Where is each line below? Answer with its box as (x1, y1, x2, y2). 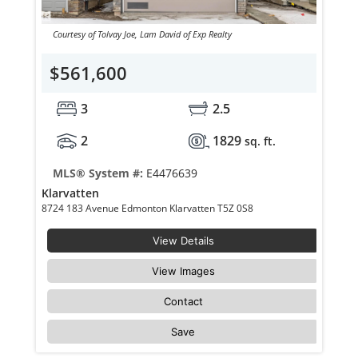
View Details (152, 233, 214, 247)
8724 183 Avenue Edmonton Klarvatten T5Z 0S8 (217, 201, 257, 215)
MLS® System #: (52, 165, 146, 181)
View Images (151, 264, 215, 277)
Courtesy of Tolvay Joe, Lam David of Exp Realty (52, 27, 232, 40)
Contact (163, 294, 203, 308)
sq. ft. (244, 133, 276, 149)
